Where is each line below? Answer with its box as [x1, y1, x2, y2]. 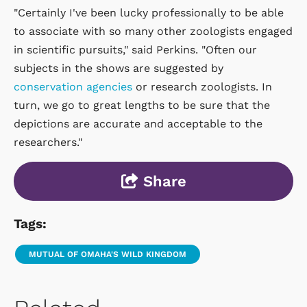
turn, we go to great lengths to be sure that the [14, 98, 270, 112]
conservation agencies [14, 79, 132, 93]
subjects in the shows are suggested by [14, 61, 223, 75]
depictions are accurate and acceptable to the [14, 116, 262, 130]
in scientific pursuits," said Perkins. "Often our [14, 42, 257, 56]
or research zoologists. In [132, 79, 272, 93]
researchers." [14, 135, 82, 149]
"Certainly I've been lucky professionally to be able [14, 5, 284, 19]
